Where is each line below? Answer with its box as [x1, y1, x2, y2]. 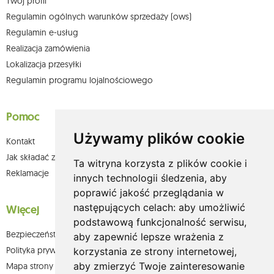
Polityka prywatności [6, 245, 83, 256]
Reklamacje [6, 168, 49, 179]
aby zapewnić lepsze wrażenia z [73, 231, 224, 243]
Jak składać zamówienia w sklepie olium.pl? [6, 152, 172, 163]
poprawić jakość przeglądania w [73, 187, 224, 199]
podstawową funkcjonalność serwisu [73, 216, 244, 228]
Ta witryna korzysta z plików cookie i [73, 157, 247, 169]
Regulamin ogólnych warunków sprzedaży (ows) [6, 11, 191, 23]
